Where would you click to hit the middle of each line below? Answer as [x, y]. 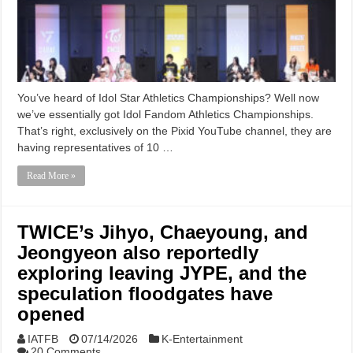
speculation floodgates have [145, 293]
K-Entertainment [203, 338]
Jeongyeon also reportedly [138, 252]
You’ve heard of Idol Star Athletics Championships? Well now [169, 97]
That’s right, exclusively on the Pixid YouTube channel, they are [175, 130]
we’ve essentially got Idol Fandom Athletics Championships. [166, 114]
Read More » [52, 175]
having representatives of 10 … [96, 147]
